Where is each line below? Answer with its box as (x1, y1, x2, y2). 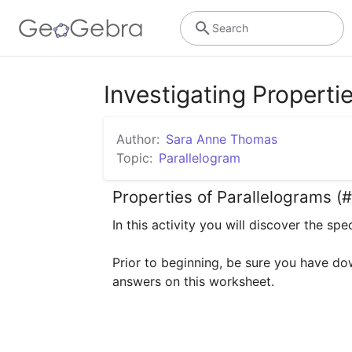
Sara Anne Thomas (166, 131, 277, 147)
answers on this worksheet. (112, 273, 275, 289)
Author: (116, 131, 159, 147)
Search (211, 20, 248, 35)
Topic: (116, 150, 152, 166)
